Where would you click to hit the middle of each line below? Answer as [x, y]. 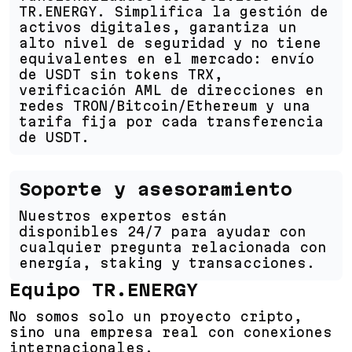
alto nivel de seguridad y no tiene [170, 43]
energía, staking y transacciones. [167, 263]
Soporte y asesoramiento [156, 189]
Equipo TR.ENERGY [104, 290]
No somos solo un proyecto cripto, [156, 316]
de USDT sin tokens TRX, [121, 74]
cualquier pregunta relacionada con [172, 247]
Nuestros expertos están [123, 216]
